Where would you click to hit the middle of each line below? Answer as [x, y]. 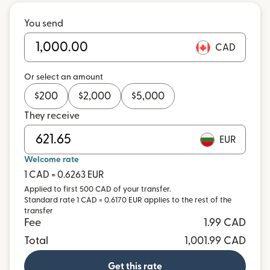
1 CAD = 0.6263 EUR [64, 175]
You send [44, 24]
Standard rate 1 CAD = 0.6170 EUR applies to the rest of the [128, 200]
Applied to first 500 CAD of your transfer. [98, 189]
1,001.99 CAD [215, 241]
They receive [52, 116]
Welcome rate [52, 160]
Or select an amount [64, 77]
